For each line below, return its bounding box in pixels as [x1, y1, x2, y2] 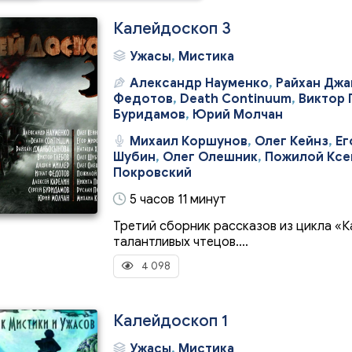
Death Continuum [180, 91, 291, 107]
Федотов [113, 91, 173, 107]
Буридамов [113, 107, 185, 123]
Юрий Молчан [192, 107, 283, 123]
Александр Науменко [130, 75, 269, 91]
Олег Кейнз [255, 134, 328, 149]
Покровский [113, 165, 192, 181]
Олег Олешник [163, 149, 258, 165]
